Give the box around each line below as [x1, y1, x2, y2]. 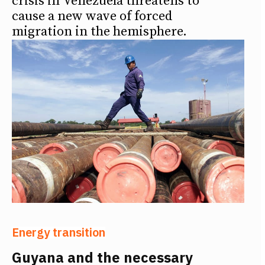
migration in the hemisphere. [12, 24, 187, 40]
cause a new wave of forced [12, 8, 173, 25]
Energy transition [12, 224, 105, 240]
